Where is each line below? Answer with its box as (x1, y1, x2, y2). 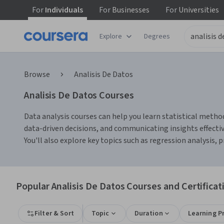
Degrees (144, 31, 170, 41)
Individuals (43, 4, 83, 15)
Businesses (110, 4, 149, 15)
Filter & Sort (34, 208, 74, 218)
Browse (24, 69, 50, 80)
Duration (134, 208, 163, 218)
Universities (177, 4, 219, 15)
